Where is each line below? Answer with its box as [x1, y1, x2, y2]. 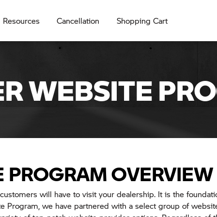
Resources [3, 15, 40, 26]
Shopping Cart [116, 15, 168, 26]
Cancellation [57, 15, 100, 26]
